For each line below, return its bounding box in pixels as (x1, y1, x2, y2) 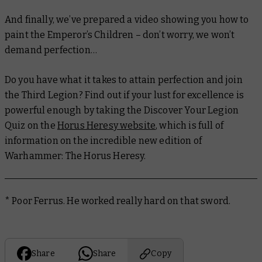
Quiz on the (5, 120, 57, 132)
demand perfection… (5, 44, 97, 56)
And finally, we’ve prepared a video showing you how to (5, 14, 249, 26)
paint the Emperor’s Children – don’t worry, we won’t (5, 29, 235, 41)
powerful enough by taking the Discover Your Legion (5, 105, 239, 116)
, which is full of (156, 120, 224, 132)
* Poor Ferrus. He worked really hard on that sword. (5, 195, 231, 207)
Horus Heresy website (57, 120, 156, 132)
